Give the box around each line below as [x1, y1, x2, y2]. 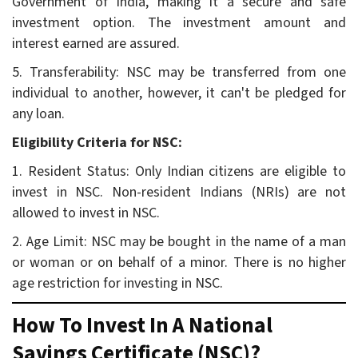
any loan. [12, 103, 65, 124]
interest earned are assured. [12, 33, 180, 54]
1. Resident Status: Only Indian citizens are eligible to [12, 161, 346, 181]
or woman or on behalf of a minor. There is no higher [12, 252, 346, 272]
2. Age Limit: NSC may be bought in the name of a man [12, 231, 346, 252]
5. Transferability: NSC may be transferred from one [12, 62, 346, 82]
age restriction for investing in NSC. [12, 272, 223, 293]
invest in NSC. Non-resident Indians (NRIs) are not [12, 181, 346, 202]
